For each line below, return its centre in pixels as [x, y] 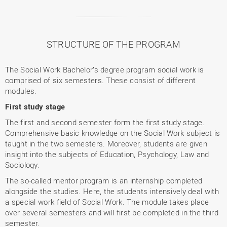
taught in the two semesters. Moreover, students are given [106, 143]
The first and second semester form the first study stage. [105, 122]
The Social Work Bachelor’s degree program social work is [105, 69]
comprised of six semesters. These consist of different [101, 80]
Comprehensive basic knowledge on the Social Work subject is [113, 133]
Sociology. [22, 165]
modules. [21, 91]
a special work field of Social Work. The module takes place [107, 202]
